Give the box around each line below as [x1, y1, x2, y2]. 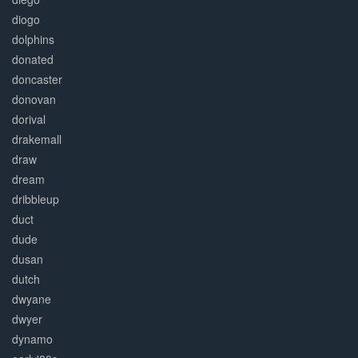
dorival [12, 111, 46, 128]
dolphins [12, 31, 54, 48]
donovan [12, 91, 56, 108]
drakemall [12, 131, 62, 148]
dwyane [12, 291, 51, 308]
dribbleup [12, 191, 59, 208]
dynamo [12, 331, 53, 348]
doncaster [12, 71, 62, 88]
